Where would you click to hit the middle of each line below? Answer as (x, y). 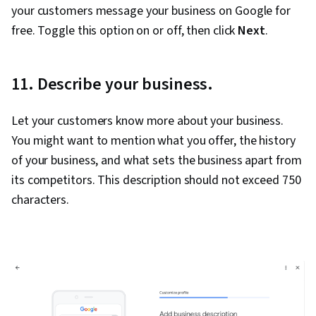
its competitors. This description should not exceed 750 (156, 180)
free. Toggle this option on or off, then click (125, 30)
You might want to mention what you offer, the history (153, 140)
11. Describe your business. (113, 84)
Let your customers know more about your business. (148, 121)
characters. (40, 200)
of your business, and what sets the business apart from (157, 160)
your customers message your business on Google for (151, 11)
